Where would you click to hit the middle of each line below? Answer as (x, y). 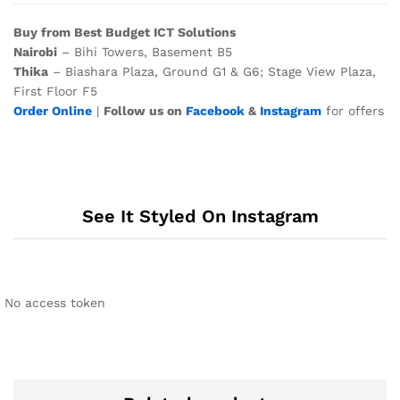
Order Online (53, 111)
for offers (353, 111)
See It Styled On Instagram (200, 216)
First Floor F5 (55, 92)
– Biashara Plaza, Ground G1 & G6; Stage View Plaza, (212, 72)
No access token (55, 302)
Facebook (215, 111)
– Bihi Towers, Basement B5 (145, 52)
